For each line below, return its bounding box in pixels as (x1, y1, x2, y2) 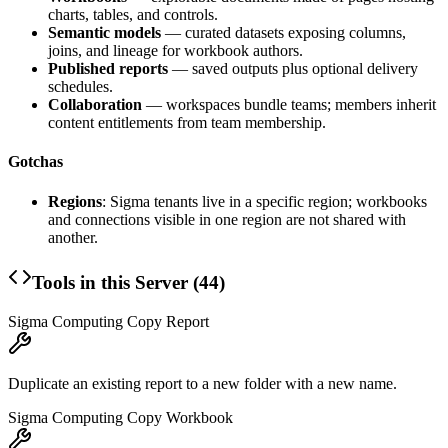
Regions (48, 192, 102, 210)
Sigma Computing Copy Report (8, 313, 209, 331)
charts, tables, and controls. (48, 6, 218, 24)
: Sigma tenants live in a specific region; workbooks (102, 192, 427, 210)
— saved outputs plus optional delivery (168, 60, 418, 78)
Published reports (48, 60, 168, 78)
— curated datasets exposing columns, (161, 24, 406, 42)
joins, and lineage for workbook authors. (48, 42, 303, 60)
